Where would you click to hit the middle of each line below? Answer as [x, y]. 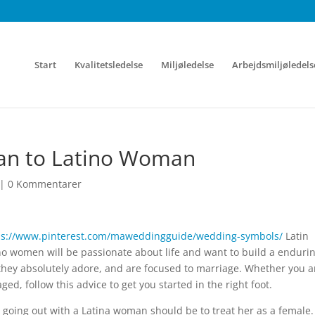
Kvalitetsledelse [109, 65]
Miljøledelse [187, 65]
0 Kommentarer [45, 184]
